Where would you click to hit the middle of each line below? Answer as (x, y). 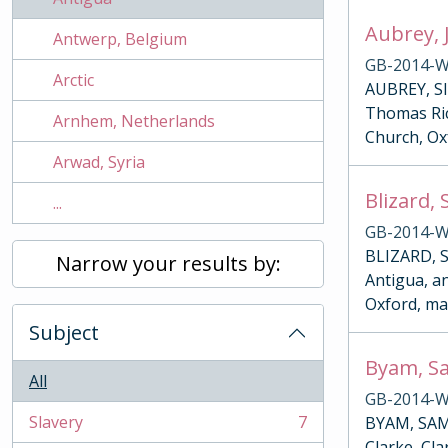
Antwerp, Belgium (120, 39)
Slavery (56, 422)
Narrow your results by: (168, 263)
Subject (64, 332)
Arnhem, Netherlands (134, 121)
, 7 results (64, 432)
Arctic (73, 80)
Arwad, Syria (99, 162)
